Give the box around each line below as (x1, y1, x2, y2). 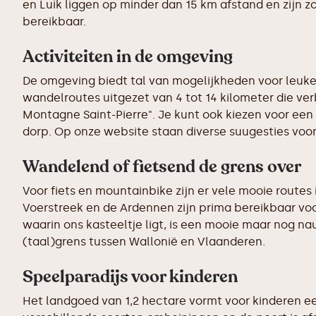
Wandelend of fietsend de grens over (23, 155, 301, 178)
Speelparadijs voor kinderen (23, 265, 238, 288)
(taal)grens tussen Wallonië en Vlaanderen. (23, 235, 265, 248)
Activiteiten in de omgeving (23, 45, 233, 68)
